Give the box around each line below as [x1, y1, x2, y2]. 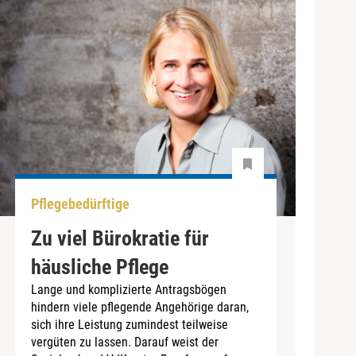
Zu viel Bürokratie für [30, 226, 209, 250]
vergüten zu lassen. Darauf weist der [30, 334, 219, 350]
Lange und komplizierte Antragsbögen [30, 281, 226, 297]
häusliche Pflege [30, 254, 168, 279]
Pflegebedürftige [30, 195, 130, 213]
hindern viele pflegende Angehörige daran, [30, 299, 249, 315]
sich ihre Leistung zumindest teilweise [30, 316, 228, 332]
